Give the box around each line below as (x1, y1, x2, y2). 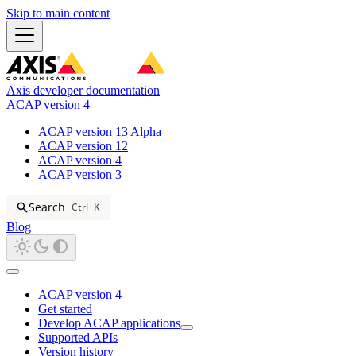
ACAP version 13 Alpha (38, 125, 161, 138)
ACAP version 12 (38, 139, 128, 153)
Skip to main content (6, 6, 110, 20)
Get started (38, 301, 92, 315)
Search (29, 199, 65, 215)
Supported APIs (38, 330, 118, 344)
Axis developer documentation (6, 83, 160, 97)
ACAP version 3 (38, 168, 122, 181)
